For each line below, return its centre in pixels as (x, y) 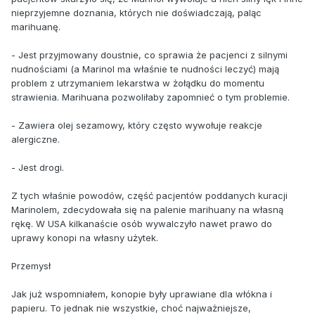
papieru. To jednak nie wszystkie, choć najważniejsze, (131, 308)
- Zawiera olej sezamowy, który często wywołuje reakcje (137, 125)
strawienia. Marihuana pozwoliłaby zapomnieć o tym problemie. (150, 97)
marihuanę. (36, 26)
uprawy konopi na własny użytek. (85, 237)
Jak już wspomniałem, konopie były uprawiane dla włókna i (142, 294)
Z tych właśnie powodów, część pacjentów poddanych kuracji (149, 195)
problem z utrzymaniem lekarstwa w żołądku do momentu (138, 83)
